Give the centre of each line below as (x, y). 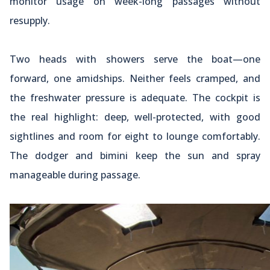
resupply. (30, 20)
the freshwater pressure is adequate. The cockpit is (135, 97)
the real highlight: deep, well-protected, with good (135, 117)
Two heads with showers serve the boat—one (135, 59)
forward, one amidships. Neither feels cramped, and (135, 78)
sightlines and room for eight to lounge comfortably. (135, 136)
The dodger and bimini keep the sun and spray (135, 155)
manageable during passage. (75, 174)
